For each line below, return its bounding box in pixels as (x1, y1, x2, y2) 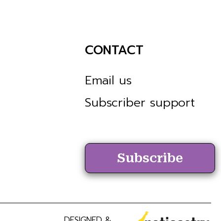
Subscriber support (84, 93, 195, 111)
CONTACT (84, 40, 144, 60)
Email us (84, 71, 132, 89)
